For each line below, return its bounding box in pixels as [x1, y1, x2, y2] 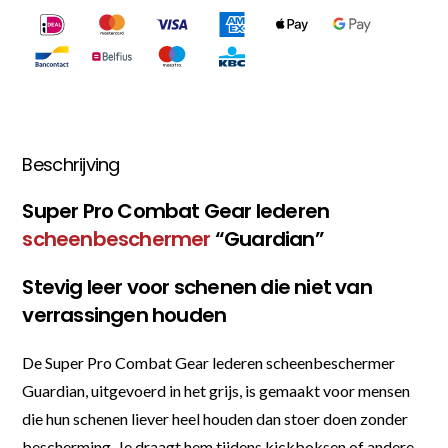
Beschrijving [22, 151, 120, 177]
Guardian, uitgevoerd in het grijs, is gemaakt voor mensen [22, 380, 411, 400]
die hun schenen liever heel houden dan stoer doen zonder [22, 408, 409, 428]
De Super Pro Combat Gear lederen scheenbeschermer [22, 352, 396, 372]
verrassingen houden [22, 300, 227, 329]
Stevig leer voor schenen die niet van [22, 272, 372, 301]
